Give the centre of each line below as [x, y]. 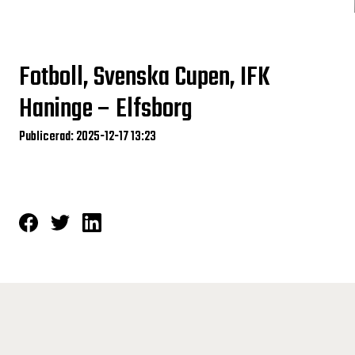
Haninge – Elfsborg [106, 110]
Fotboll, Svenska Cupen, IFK [145, 78]
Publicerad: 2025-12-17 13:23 [88, 137]
